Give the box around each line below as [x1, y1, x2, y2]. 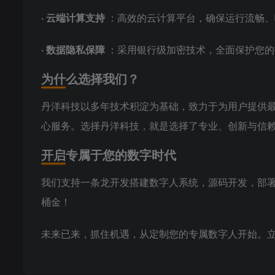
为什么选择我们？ [41, 69, 139, 87]
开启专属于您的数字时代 [41, 145, 176, 163]
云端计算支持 [46, 10, 107, 25]
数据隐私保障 [46, 42, 107, 56]
